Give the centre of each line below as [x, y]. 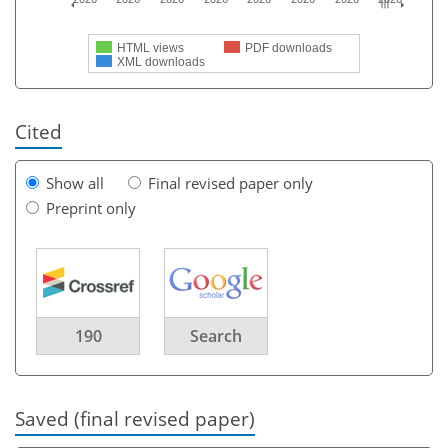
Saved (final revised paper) [135, 418]
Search [216, 335]
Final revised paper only [230, 182]
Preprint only [91, 207]
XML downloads [161, 61]
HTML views [150, 47]
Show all [75, 182]
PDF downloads [288, 47]
